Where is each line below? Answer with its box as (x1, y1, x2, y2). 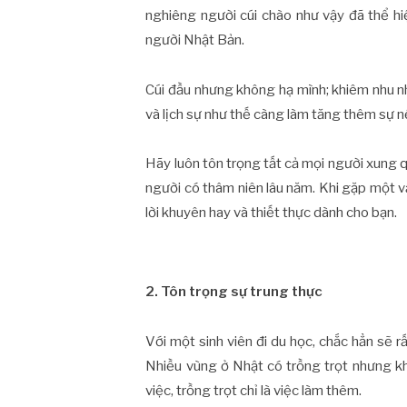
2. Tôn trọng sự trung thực (145, 283, 323, 301)
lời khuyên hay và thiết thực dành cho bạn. (145, 204, 398, 222)
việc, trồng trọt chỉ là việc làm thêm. (145, 382, 362, 400)
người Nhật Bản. (145, 31, 245, 48)
